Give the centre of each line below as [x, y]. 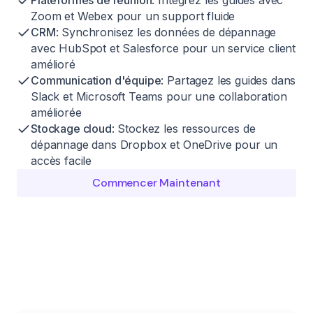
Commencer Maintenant [156, 182]
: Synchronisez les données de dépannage [166, 32]
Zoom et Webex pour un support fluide [133, 16]
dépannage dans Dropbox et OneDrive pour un [154, 144]
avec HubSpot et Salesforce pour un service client [163, 48]
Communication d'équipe [96, 80]
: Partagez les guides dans [228, 80]
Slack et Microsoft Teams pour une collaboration [159, 96]
